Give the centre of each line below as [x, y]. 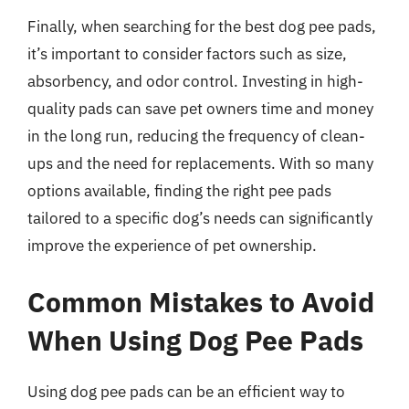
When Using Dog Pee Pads [195, 340]
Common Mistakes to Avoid [201, 301]
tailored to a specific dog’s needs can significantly [200, 218]
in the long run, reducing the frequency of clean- [196, 136]
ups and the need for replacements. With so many [200, 163]
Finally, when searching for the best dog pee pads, [202, 26]
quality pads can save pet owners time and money [200, 109]
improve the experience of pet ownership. [172, 246]
